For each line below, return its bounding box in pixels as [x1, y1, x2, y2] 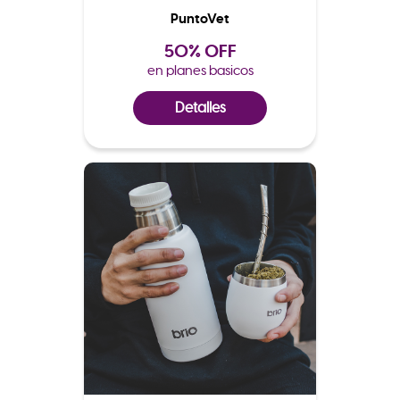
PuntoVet [171, 9, 229, 28]
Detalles [174, 98, 226, 117]
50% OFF [163, 38, 237, 62]
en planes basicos [146, 61, 254, 79]
